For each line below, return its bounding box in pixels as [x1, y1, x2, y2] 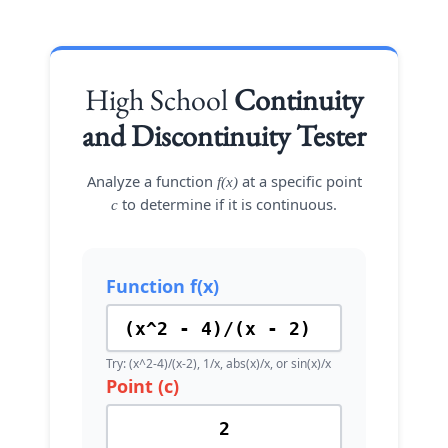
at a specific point [237, 171, 362, 191]
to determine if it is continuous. [118, 194, 337, 214]
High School [85, 80, 234, 119]
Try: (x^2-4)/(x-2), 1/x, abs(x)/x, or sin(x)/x [106, 355, 331, 372]
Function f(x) [106, 274, 219, 298]
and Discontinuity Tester [82, 116, 366, 155]
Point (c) [106, 374, 179, 398]
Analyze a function [86, 171, 217, 191]
